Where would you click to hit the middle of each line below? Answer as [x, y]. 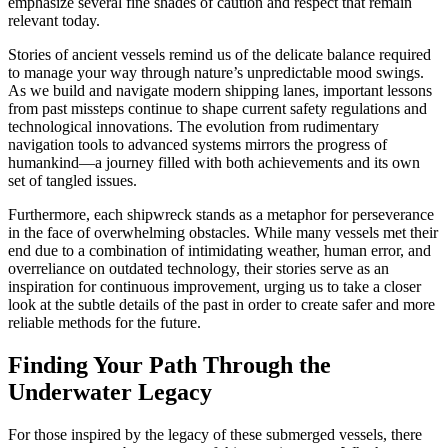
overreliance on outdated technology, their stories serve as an [198, 268]
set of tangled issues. [72, 180]
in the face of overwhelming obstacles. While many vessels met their [223, 232]
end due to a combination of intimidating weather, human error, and [219, 250]
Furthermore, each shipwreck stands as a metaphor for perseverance [221, 214]
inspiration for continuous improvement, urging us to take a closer [214, 286]
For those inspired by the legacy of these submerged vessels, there [215, 434]
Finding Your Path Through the [169, 364]
